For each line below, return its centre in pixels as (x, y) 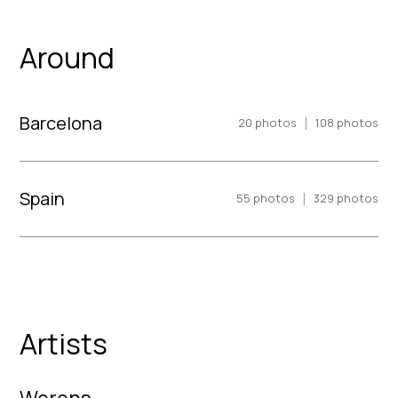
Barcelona (61, 123)
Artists (64, 343)
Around (68, 57)
